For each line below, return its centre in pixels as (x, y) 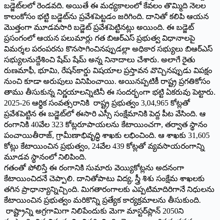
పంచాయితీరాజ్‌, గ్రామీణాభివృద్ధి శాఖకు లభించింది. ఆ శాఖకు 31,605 (107, 135)
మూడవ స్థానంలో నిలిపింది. (45, 157)
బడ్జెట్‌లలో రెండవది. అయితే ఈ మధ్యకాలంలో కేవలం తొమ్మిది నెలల (105, 5)
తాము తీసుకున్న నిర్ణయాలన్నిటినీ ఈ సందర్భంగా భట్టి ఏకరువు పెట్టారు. (110, 92)
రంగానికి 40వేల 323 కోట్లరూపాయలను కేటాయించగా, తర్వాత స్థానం (106, 124)
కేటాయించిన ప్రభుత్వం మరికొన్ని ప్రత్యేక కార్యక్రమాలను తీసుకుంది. (102, 200)
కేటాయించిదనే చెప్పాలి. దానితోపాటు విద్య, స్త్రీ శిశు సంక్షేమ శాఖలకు (104, 178)
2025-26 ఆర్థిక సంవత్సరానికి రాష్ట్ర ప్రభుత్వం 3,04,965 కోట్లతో (97, 103)
